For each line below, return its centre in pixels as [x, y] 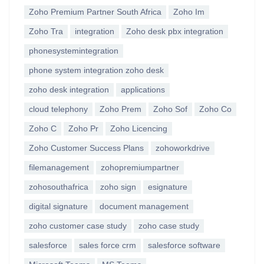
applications [143, 90]
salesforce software [184, 245]
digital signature [58, 206]
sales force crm [108, 245]
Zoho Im [189, 12]
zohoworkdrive [183, 148]
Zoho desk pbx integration [175, 31]
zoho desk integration [69, 90]
